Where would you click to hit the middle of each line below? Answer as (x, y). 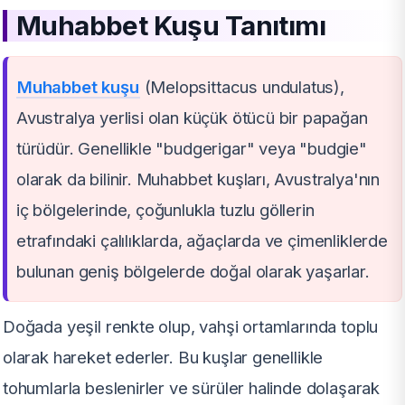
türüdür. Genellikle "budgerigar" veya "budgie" (192, 149)
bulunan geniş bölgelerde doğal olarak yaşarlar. (193, 272)
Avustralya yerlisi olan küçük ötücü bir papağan (192, 118)
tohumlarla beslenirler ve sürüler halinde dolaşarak (192, 388)
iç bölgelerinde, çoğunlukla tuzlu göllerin (165, 210)
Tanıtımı (275, 26)
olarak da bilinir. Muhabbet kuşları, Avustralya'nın (198, 179)
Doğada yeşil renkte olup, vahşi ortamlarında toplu (191, 327)
